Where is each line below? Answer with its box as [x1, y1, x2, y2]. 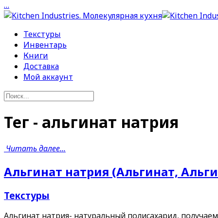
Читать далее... [6, 143, 66, 154]
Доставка [23, 61, 59, 72]
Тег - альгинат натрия [4, 111, 179, 133]
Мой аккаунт [23, 72, 73, 82]
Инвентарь [23, 39, 67, 50]
